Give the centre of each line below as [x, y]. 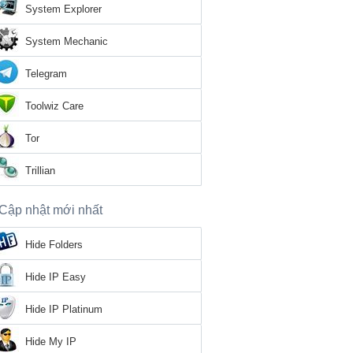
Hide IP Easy [56, 277]
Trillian [40, 171]
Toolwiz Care [54, 106]
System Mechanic [67, 41]
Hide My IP [51, 342]
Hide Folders [54, 245]
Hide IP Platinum [64, 309]
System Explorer [63, 9]
